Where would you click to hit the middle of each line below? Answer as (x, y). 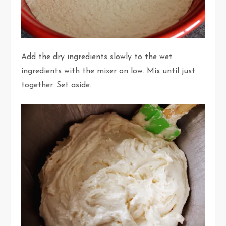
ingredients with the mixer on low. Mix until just (108, 71)
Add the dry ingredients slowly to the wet (97, 57)
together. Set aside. (58, 85)
